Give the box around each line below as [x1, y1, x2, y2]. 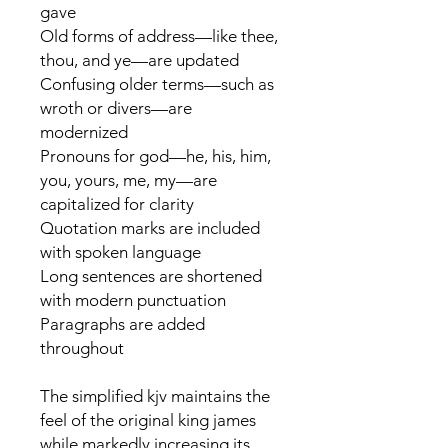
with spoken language [40, 242, 201, 262]
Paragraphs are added [40, 314, 205, 334]
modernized [40, 122, 128, 142]
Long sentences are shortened [40, 266, 262, 286]
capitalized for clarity [40, 194, 194, 214]
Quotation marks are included [40, 218, 260, 238]
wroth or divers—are [40, 98, 192, 118]
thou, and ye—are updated [40, 50, 239, 70]
